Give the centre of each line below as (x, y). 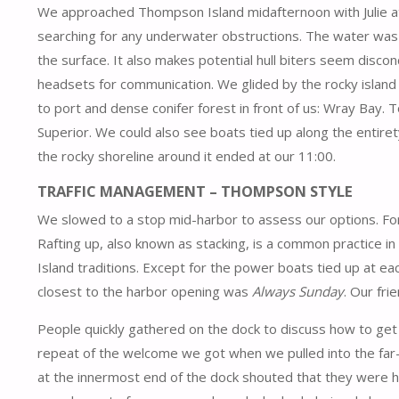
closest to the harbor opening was (145, 291)
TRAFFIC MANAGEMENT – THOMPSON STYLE (195, 191)
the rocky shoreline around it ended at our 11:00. (187, 155)
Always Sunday (298, 291)
